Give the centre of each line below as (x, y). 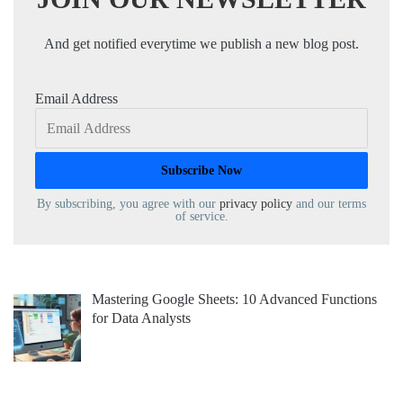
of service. (201, 216)
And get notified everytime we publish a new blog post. (201, 43)
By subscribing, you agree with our (128, 203)
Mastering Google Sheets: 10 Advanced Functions (234, 299)
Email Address (76, 98)
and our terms (329, 203)
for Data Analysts (141, 318)
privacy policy (256, 203)
